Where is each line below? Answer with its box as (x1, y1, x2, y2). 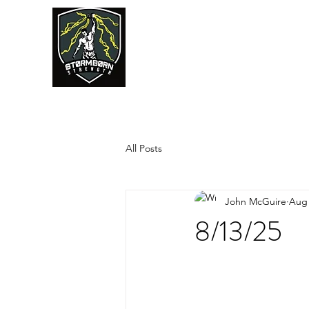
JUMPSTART (201, 61, 261, 74)
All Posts (126, 141, 162, 154)
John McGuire (225, 195, 286, 208)
